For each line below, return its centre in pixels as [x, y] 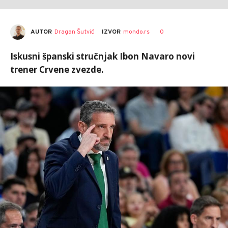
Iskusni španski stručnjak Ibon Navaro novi [103, 56]
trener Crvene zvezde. [57, 69]
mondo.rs [136, 32]
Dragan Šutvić [74, 32]
